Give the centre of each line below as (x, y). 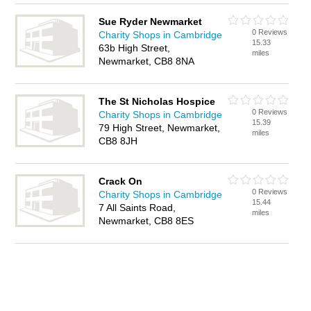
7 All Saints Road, (137, 208)
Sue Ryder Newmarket (151, 22)
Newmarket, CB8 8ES (146, 221)
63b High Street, (135, 48)
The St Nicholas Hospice (157, 101)
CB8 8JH (118, 141)
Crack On (121, 181)
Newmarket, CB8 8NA (147, 61)
